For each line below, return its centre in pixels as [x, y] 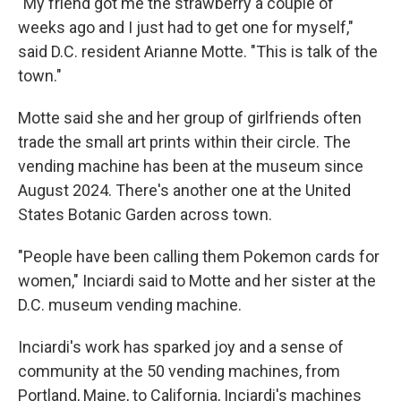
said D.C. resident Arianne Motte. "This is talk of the [198, 51]
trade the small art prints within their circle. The [184, 142]
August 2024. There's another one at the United [184, 190]
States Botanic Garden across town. [145, 214]
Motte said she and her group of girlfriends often [190, 118]
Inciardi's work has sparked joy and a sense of [181, 347]
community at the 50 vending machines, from [179, 371]
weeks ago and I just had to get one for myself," [186, 27]
